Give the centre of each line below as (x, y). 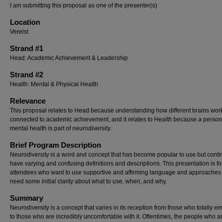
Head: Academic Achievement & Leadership (69, 58)
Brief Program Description (55, 145)
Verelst (19, 32)
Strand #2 (27, 75)
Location (25, 22)
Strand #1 (27, 48)
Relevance (28, 101)
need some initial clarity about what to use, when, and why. (88, 181)
